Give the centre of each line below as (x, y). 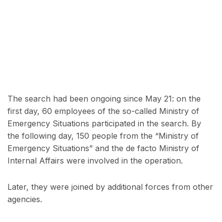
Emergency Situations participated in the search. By (104, 123)
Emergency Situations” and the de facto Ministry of (103, 148)
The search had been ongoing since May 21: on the (104, 98)
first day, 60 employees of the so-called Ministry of (103, 111)
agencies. (25, 199)
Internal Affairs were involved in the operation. (95, 160)
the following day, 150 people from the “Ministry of (103, 136)
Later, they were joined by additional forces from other (110, 187)
